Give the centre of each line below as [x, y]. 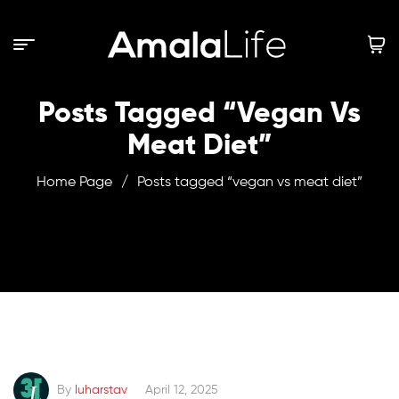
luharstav [101, 390]
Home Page [74, 183]
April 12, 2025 [182, 390]
